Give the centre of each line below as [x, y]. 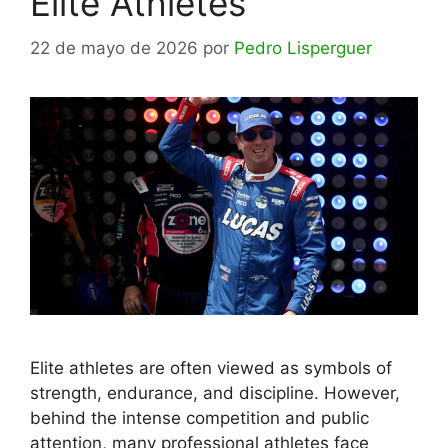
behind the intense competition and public [199, 417]
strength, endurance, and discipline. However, [215, 392]
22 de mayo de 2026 [114, 47]
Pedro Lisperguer [303, 47]
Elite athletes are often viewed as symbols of [211, 367]
